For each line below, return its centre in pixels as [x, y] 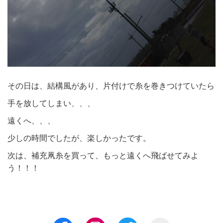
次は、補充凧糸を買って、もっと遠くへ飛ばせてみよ [103, 156]
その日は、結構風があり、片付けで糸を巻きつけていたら [111, 86]
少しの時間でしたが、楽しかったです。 [79, 138]
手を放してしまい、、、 [51, 103]
